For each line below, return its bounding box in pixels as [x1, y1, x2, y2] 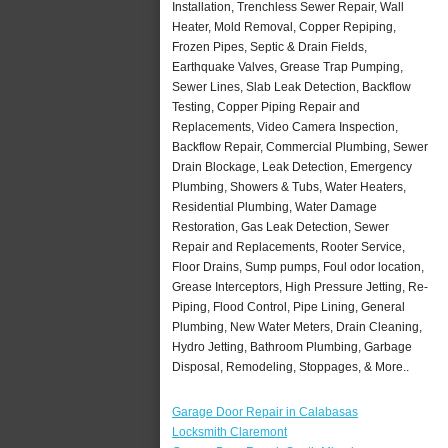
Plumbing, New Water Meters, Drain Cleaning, [172, 319, 422, 334]
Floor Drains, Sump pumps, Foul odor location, [172, 259, 424, 274]
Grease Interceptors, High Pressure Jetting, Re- [172, 279, 428, 294]
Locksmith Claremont [172, 424, 287, 439]
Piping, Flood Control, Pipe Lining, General [172, 299, 405, 314]
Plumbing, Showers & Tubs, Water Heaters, [172, 179, 406, 194]
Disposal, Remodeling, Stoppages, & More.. [172, 359, 409, 374]
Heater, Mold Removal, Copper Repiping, [172, 19, 396, 34]
